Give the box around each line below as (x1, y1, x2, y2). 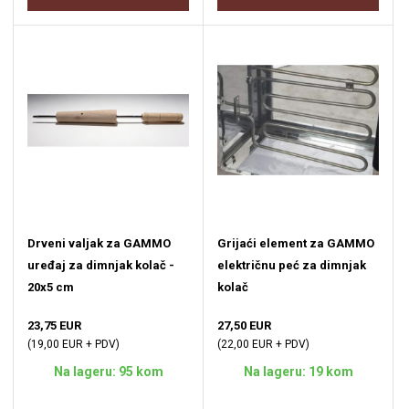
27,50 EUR (217, 319, 271, 333)
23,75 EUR (27, 319, 81, 333)
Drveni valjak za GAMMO (27, 236, 171, 251)
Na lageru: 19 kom (243, 364, 353, 380)
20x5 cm (27, 280, 74, 295)
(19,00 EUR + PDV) (27, 338, 120, 351)
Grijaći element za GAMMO (217, 236, 374, 251)
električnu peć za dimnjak (217, 258, 366, 273)
